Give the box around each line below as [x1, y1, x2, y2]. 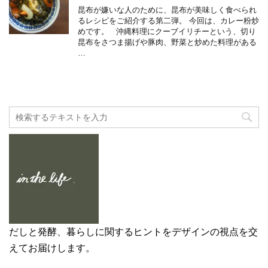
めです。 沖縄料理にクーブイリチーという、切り [78, 27, 256, 36]
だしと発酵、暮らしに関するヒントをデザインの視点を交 [9, 227, 258, 237]
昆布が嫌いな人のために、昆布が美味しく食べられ [78, 5, 257, 15]
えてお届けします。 [9, 243, 95, 254]
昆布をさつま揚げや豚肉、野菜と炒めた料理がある [78, 38, 257, 47]
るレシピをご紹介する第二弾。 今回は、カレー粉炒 [78, 16, 259, 26]
